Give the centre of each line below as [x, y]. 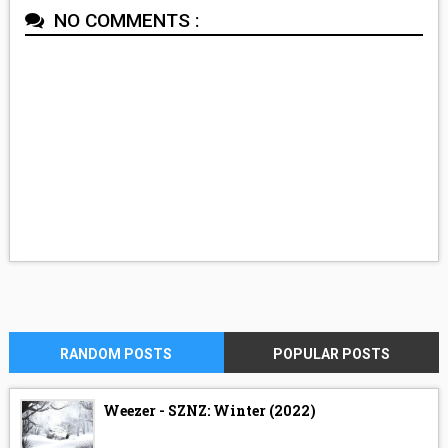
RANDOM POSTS [116, 353]
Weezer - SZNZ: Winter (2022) [209, 410]
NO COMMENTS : [124, 20]
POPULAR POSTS [332, 353]
